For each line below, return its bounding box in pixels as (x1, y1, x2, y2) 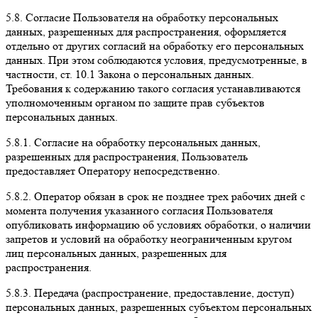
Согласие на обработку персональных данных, (34, 135, 261, 149)
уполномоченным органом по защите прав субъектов (6, 95, 265, 109)
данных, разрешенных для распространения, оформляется (6, 24, 286, 38)
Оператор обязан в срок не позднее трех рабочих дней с (31, 189, 305, 203)
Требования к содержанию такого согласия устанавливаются (6, 81, 300, 95)
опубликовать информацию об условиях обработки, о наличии (6, 217, 311, 231)
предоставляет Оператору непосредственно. (6, 163, 220, 177)
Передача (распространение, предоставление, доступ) (31, 285, 294, 300)
